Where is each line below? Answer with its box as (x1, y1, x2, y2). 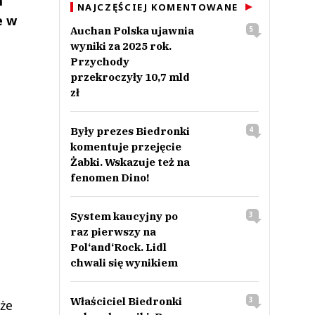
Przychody (70, 55, 129, 68)
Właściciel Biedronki (70, 295, 182, 308)
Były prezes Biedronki (70, 124, 190, 138)
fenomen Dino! (70, 171, 149, 184)
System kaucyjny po (70, 210, 178, 223)
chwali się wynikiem (70, 256, 178, 269)
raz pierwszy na (70, 225, 156, 238)
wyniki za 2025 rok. (70, 39, 172, 53)
